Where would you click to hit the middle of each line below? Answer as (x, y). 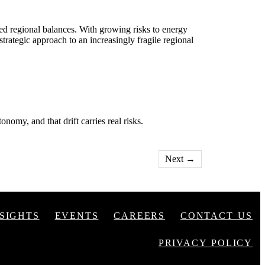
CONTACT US (216, 215)
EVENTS (77, 215)
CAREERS (139, 215)
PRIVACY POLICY (205, 243)
